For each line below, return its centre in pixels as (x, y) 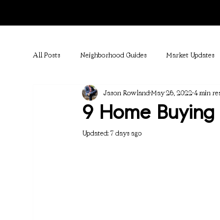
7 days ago (126, 134)
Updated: (96, 134)
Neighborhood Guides (114, 55)
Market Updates (191, 55)
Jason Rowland (127, 93)
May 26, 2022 (172, 93)
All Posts (47, 55)
